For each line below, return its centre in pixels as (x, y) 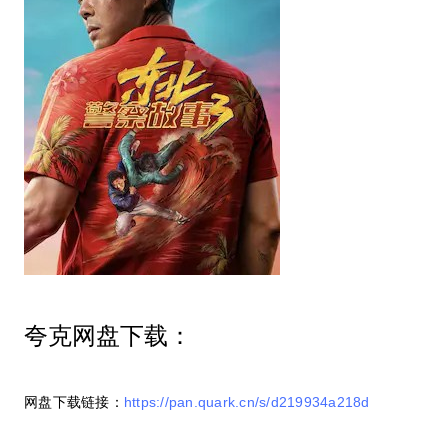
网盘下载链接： (74, 401)
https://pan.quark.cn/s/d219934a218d (246, 401)
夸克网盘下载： (108, 335)
